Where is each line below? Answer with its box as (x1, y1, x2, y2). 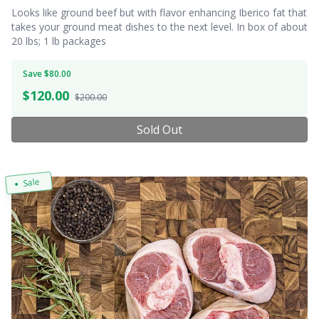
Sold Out (137, 121, 182, 137)
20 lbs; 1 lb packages (11, 33, 106, 48)
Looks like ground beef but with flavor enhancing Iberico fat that (11, 5, 307, 19)
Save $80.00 (23, 67, 71, 80)
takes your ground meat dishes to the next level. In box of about (11, 19, 308, 33)
